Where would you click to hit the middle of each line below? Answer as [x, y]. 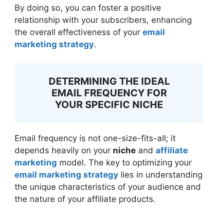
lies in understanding [160, 174]
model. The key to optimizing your [124, 162]
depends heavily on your [64, 150]
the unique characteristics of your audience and [108, 187]
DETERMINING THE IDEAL [109, 81]
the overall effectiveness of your [79, 32]
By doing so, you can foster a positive [88, 8]
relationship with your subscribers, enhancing [103, 20]
